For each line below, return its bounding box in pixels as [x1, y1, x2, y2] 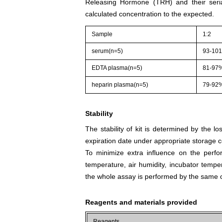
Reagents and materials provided [85, 198, 197, 206]
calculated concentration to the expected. [85, 9, 214, 18]
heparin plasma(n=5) [92, 81, 149, 88]
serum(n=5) [92, 47, 123, 55]
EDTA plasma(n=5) [92, 64, 143, 71]
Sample [92, 30, 113, 38]
